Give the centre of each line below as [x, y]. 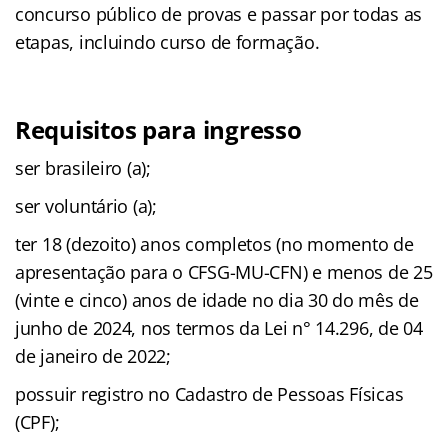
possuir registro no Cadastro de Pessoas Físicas [209, 393]
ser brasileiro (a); [83, 167]
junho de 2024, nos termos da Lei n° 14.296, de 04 [219, 327]
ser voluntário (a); [86, 205]
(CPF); [37, 421]
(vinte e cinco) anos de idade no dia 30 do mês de [217, 299]
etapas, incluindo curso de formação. [167, 41]
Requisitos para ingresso [158, 129]
